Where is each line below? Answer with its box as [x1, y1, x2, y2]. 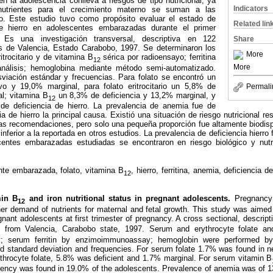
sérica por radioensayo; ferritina [103, 52, 216, 62]
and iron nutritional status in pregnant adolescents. [25, 193, 235, 203]
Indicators [233, 4, 268, 13]
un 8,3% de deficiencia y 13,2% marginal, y [55, 90, 216, 100]
